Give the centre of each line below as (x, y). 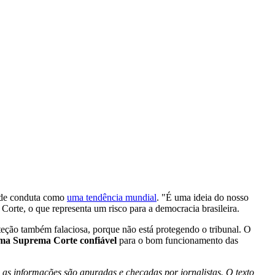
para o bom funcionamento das (177, 240)
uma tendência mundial (112, 197)
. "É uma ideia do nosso (203, 197)
